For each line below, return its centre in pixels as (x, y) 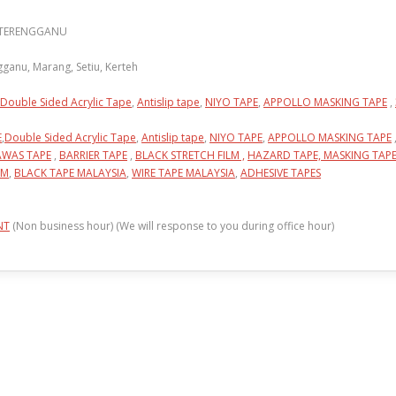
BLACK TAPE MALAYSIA (70, 173)
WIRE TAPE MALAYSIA (183, 173)
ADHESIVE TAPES (281, 173)
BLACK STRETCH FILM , (190, 155)
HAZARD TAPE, (286, 155)
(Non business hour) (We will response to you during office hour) (172, 226)
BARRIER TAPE (93, 155)
